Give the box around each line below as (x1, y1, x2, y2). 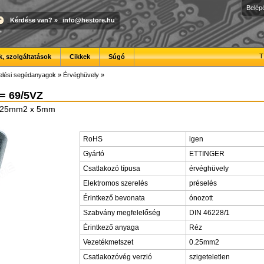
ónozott (189, 194, 213, 202)
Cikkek (70, 53, 90, 60)
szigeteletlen (189, 253, 230, 261)
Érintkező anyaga (83, 223, 139, 232)
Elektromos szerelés (83, 179, 148, 187)
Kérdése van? (10, 16, 52, 24)
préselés (189, 179, 217, 187)
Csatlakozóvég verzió (83, 253, 152, 261)
